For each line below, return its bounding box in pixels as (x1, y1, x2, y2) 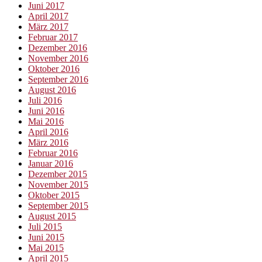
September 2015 (28, 200, 88, 211)
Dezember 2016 (28, 42, 87, 53)
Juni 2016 (28, 105, 64, 116)
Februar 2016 (28, 147, 78, 158)
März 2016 (28, 137, 68, 147)
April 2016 (28, 126, 68, 137)
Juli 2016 (28, 95, 62, 105)
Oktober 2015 (28, 189, 80, 200)
